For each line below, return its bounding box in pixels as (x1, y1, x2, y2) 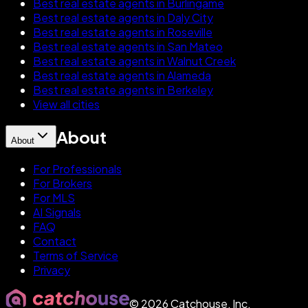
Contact (33, 234, 76, 249)
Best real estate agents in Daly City (33, 10, 213, 25)
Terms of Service (33, 248, 118, 263)
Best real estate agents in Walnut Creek (33, 54, 236, 69)
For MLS (33, 190, 75, 206)
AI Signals (33, 205, 81, 220)
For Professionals (33, 162, 122, 177)
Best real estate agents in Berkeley (33, 82, 213, 98)
